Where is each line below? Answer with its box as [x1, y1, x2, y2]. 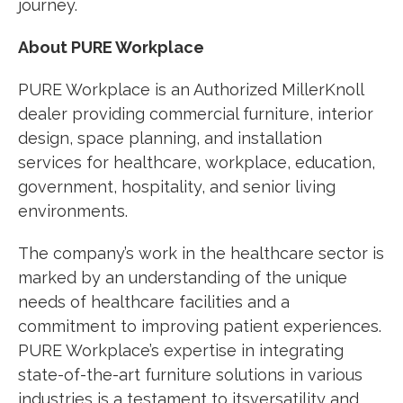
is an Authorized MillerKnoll [155, 79, 363, 99]
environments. [18, 201, 128, 220]
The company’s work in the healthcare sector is [18, 243, 384, 263]
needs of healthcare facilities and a [18, 291, 290, 311]
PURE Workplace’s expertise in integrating [18, 340, 344, 360]
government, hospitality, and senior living [18, 176, 336, 196]
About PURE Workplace [18, 37, 204, 57]
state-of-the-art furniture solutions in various [18, 364, 363, 384]
